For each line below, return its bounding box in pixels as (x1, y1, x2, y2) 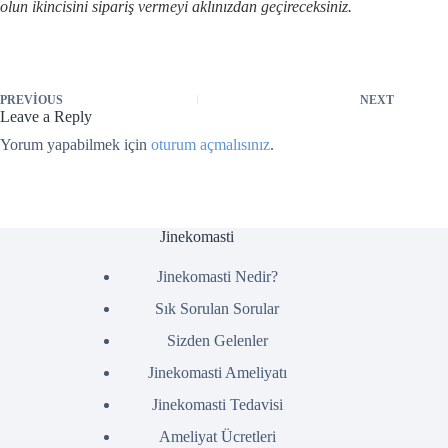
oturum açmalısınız (151, 136, 270, 153)
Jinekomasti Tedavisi (151, 395, 283, 413)
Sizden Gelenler (166, 331, 268, 349)
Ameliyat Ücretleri (158, 427, 276, 445)
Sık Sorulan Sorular (155, 299, 280, 317)
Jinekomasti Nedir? (156, 267, 278, 285)
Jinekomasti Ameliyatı (147, 363, 287, 381)
